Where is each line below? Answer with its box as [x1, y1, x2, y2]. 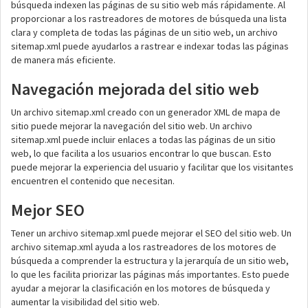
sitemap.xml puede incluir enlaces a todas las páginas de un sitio [11, 133, 276, 146]
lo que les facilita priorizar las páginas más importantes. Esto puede [11, 268, 289, 280]
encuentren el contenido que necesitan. [11, 175, 175, 187]
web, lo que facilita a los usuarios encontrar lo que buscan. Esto [11, 147, 272, 159]
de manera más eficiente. [11, 54, 115, 66]
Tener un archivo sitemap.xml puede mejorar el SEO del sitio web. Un [11, 227, 291, 239]
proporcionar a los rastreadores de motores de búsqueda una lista [11, 12, 287, 25]
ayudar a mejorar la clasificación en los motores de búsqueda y [11, 282, 270, 294]
